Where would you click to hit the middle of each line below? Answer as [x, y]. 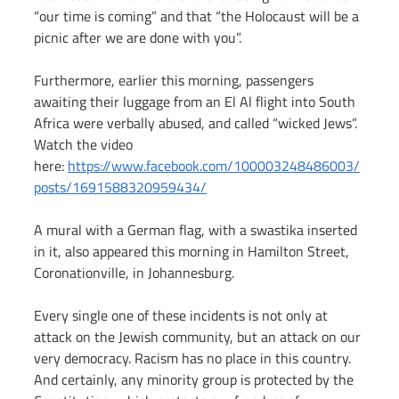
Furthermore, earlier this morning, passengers [175, 81]
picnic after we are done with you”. [143, 38]
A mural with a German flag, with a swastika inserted [197, 230]
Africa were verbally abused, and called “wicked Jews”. [197, 123]
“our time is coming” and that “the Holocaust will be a [198, 16]
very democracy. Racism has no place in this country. [196, 358]
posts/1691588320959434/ [120, 187]
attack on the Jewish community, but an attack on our [199, 337]
